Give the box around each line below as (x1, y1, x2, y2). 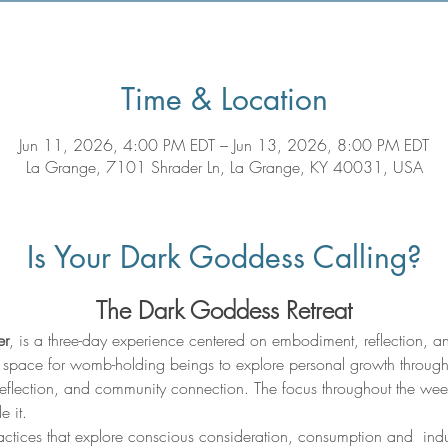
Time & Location (120, 79, 328, 119)
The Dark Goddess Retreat (96, 294, 352, 326)
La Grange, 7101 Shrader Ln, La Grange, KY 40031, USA (25, 156, 423, 178)
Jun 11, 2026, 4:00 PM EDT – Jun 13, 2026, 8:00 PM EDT (19, 134, 429, 156)
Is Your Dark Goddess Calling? (26, 237, 422, 277)
